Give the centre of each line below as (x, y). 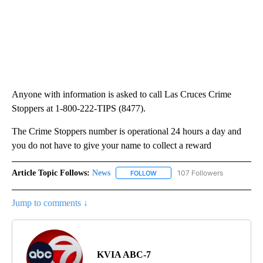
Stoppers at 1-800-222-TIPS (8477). (79, 108)
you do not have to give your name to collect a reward (112, 145)
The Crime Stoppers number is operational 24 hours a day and (127, 131)
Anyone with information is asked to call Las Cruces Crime (122, 94)
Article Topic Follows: (51, 173)
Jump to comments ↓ (50, 203)
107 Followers (200, 173)
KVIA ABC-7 (124, 254)
